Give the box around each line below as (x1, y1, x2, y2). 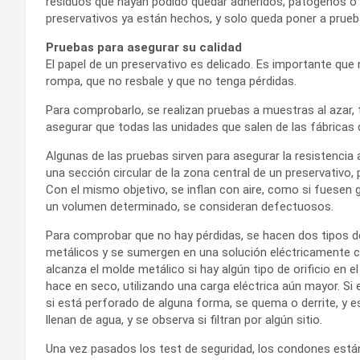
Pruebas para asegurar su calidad (46, 39, 242, 55)
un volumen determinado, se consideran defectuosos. (46, 198, 333, 214)
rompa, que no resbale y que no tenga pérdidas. (46, 73, 297, 88)
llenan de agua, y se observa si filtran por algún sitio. (46, 312, 322, 327)
